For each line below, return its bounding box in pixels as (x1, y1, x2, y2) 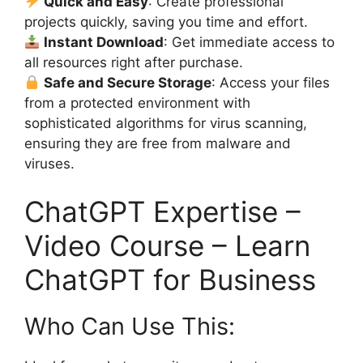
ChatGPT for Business (24, 263, 316, 297)
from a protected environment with (24, 94, 250, 111)
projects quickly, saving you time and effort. (24, 13, 308, 30)
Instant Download (44, 33, 164, 50)
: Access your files (211, 74, 331, 91)
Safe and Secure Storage (44, 74, 212, 91)
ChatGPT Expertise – (24, 194, 301, 229)
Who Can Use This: (24, 312, 235, 341)
